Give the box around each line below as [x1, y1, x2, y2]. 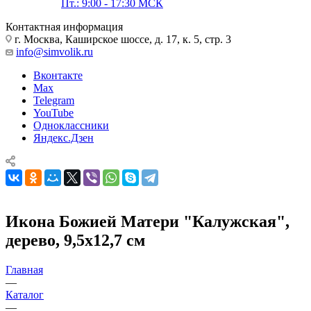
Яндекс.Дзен [33, 131, 94, 144]
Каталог [6, 288, 44, 301]
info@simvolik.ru [16, 45, 93, 58]
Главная [6, 263, 43, 276]
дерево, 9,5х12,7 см [6, 230, 145, 249]
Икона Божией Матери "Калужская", [6, 212, 289, 230]
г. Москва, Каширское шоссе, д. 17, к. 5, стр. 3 [12, 33, 231, 45]
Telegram [33, 94, 74, 106]
